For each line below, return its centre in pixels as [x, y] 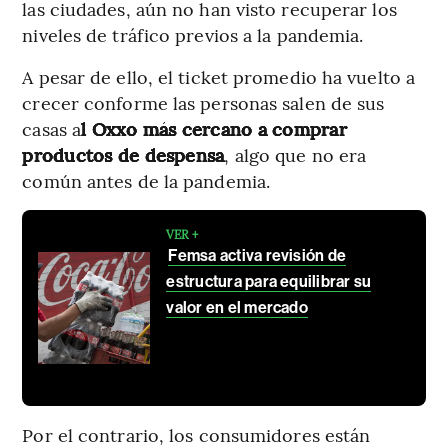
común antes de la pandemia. [146, 181]
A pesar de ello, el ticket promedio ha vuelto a [219, 77]
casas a [52, 129]
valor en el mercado [237, 308]
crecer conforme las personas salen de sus [203, 103]
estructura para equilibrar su [269, 282]
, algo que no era [295, 155]
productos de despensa [123, 155]
